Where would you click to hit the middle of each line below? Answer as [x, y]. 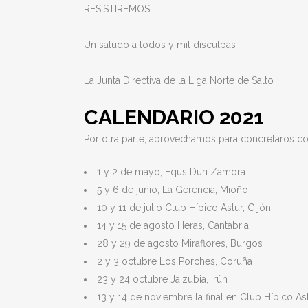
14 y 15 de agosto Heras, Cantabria [173, 225]
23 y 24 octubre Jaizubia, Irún [162, 279]
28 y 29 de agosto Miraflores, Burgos [180, 243]
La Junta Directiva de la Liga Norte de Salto [179, 80]
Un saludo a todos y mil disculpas [160, 45]
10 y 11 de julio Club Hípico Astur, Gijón [184, 208]
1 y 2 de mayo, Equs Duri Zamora [171, 172]
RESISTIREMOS [117, 9]
